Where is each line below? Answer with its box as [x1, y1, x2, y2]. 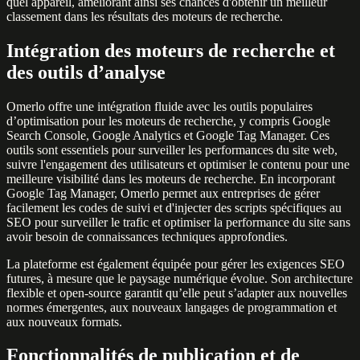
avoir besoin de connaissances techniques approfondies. [6, 229, 288, 243]
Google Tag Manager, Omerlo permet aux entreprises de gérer [6, 186, 320, 200]
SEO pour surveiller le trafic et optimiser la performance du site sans [6, 215, 350, 229]
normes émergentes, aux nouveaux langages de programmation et [6, 300, 337, 314]
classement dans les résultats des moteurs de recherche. [6, 9, 283, 23]
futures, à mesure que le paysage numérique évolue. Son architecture [6, 271, 353, 285]
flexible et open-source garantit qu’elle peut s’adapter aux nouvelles [6, 285, 347, 300]
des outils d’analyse [6, 61, 166, 83]
